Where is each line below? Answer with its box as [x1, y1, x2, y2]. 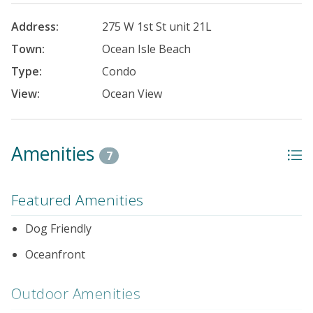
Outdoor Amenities [11, 283, 141, 303]
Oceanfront [25, 247, 85, 263]
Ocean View [102, 86, 163, 102]
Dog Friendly [25, 221, 92, 237]
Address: [11, 19, 59, 35]
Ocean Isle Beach [102, 41, 191, 57]
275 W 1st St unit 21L [102, 19, 212, 35]
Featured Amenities [11, 189, 144, 210]
